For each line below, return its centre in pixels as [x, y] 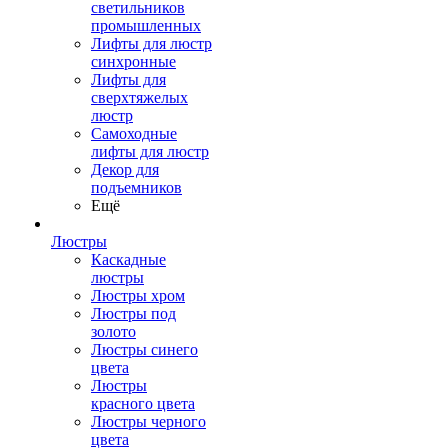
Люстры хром [138, 295]
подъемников [136, 187]
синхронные [133, 61]
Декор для [125, 169]
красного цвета [143, 403]
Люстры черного [148, 421]
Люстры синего [144, 349]
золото [113, 331]
